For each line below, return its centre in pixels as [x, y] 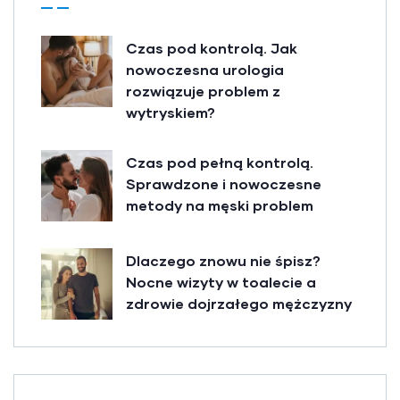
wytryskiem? [171, 112]
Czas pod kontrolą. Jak [212, 47]
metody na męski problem [220, 204]
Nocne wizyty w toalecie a [221, 281]
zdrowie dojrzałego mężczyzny [239, 303]
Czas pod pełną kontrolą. [220, 162]
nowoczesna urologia [205, 69]
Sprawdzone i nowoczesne [224, 183]
